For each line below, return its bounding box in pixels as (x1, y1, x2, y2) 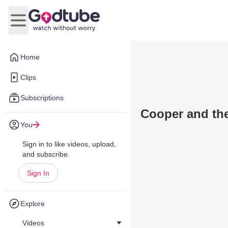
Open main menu (17, 21, 80, 30)
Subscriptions (20, 94, 64, 102)
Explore (20, 199, 45, 208)
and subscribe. (22, 150, 70, 158)
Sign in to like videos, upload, (22, 140, 116, 148)
